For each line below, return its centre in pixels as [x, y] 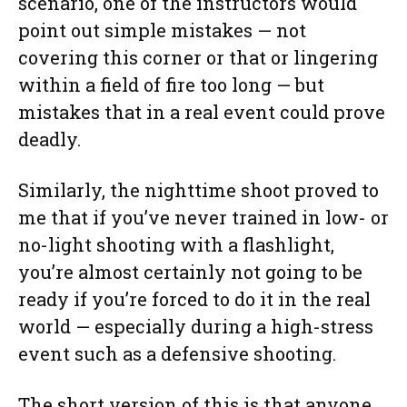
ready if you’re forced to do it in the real [194, 298]
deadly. [50, 139]
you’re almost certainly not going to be [190, 271]
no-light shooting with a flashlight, [176, 244]
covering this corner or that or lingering [198, 57]
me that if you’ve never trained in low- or [203, 217]
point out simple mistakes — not [162, 30]
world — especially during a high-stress [196, 326]
